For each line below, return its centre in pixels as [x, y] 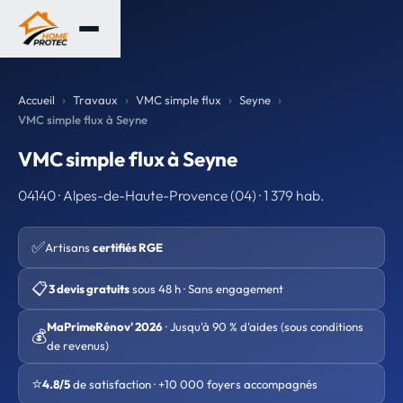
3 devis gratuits [89, 288]
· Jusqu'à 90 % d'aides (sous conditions [263, 327]
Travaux [95, 100]
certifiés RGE [128, 247]
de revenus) [78, 345]
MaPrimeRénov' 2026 [105, 327]
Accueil [36, 100]
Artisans [69, 247]
